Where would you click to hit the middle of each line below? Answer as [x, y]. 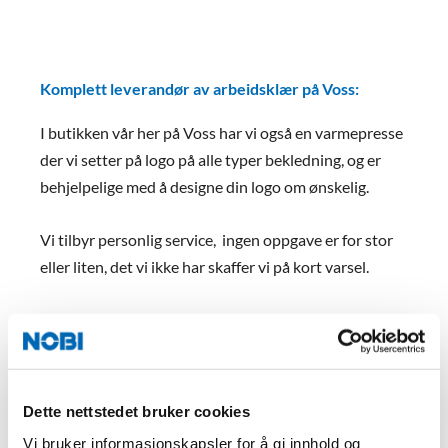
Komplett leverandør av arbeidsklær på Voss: [199, 89]
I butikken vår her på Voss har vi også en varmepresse [221, 133]
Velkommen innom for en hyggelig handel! [183, 319]
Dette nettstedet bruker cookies [136, 411]
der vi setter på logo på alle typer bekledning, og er [210, 160]
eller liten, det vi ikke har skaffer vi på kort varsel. [204, 267]
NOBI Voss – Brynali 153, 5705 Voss [165, 346]
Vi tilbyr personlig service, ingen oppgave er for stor [216, 240]
